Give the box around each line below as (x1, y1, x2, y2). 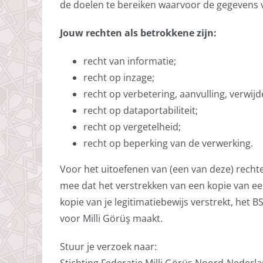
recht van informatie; (83, 54, 176, 68)
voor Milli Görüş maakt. (59, 211, 163, 225)
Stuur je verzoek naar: (59, 240, 157, 253)
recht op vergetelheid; (83, 120, 181, 133)
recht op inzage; (83, 70, 154, 84)
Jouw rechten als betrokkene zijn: (59, 26, 217, 39)
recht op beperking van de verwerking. (83, 136, 253, 150)
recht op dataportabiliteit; (83, 103, 198, 117)
